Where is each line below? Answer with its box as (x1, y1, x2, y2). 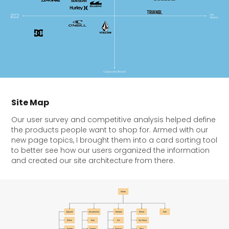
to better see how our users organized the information (11, 145, 210, 157)
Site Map (11, 96, 50, 111)
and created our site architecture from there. (11, 155, 175, 168)
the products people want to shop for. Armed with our (11, 125, 209, 137)
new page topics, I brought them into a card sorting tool (11, 135, 218, 147)
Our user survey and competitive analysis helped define (11, 114, 216, 127)
